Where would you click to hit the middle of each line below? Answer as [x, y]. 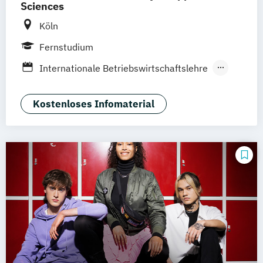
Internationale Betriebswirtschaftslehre [124, 68]
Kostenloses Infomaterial [94, 104]
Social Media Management [95, 84]
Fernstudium [66, 47]
